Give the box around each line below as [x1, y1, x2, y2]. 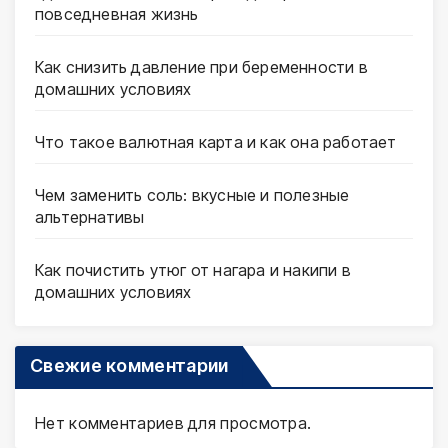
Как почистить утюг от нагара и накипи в [35, 259, 351, 280]
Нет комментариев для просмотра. [35, 412, 312, 433]
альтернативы [35, 206, 145, 227]
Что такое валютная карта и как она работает [35, 131, 397, 152]
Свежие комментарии [30, 354, 229, 376]
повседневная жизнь [35, 3, 199, 24]
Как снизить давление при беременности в [35, 56, 368, 77]
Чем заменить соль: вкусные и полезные [35, 184, 350, 205]
